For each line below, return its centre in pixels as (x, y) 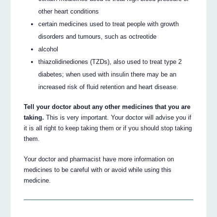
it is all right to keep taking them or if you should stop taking (108, 128)
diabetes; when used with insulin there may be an (108, 75)
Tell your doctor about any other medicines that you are (107, 107)
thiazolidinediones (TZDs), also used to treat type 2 (110, 62)
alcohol (48, 49)
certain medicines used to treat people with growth (109, 24)
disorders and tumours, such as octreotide (98, 37)
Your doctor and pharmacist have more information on (99, 159)
